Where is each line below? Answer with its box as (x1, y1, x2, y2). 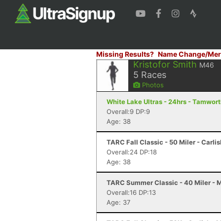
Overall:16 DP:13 (107, 188, 156, 196)
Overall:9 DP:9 (107, 108, 150, 115)
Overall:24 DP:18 (107, 148, 157, 156)
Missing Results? (96, 50, 154, 58)
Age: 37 (107, 198, 130, 206)
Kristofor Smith (133, 59, 197, 70)
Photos (140, 81, 164, 89)
